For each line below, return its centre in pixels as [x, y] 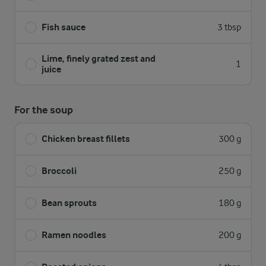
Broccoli [59, 171]
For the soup [44, 110]
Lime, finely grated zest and [99, 58]
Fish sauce [64, 27]
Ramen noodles [74, 235]
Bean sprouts [69, 203]
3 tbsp [229, 27]
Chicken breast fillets [86, 139]
